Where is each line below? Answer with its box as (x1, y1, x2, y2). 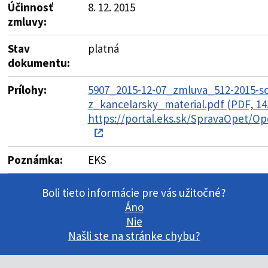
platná (87, 41, 119, 56)
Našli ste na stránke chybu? (68, 229, 200, 243)
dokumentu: (7, 55, 70, 70)
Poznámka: (7, 152, 63, 167)
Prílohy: (7, 82, 47, 97)
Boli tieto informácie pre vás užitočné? (42, 185, 226, 200)
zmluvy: (7, 14, 47, 29)
